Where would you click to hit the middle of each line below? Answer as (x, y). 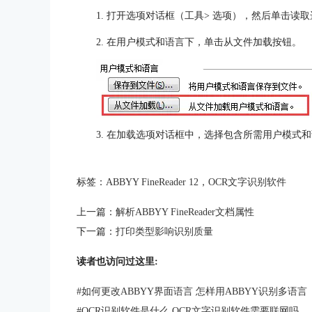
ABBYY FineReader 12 (152, 182)
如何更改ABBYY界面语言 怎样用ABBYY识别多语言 (194, 291)
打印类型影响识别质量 (164, 232)
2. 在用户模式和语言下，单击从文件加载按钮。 (199, 42)
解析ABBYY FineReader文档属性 (185, 212)
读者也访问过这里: (117, 262)
